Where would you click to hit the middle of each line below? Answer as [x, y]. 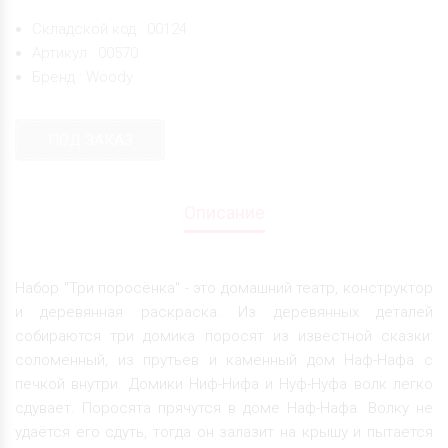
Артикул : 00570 [85, 52]
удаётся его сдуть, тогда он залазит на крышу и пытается [224, 431]
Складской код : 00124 [109, 28]
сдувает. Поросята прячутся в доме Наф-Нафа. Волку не [224, 407]
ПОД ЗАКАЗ [90, 139]
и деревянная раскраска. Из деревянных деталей [224, 311]
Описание [224, 212]
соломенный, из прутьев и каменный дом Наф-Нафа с [224, 359]
